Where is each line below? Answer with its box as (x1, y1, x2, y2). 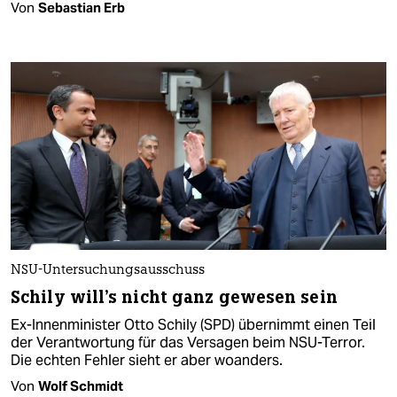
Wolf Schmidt (38, 377, 123, 394)
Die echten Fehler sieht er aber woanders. (11, 350, 283, 370)
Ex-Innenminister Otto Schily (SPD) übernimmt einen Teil (11, 315, 376, 334)
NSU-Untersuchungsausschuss (11, 263, 205, 277)
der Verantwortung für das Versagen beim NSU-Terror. (11, 332, 365, 352)
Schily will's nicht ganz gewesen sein (11, 285, 338, 308)
